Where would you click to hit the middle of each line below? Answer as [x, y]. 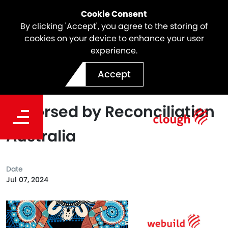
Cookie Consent [114, 14]
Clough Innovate [70, 63]
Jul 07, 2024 [27, 180]
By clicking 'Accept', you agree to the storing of [114, 26]
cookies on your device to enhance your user [114, 38]
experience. [114, 51]
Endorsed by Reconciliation [110, 112]
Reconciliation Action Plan [106, 88]
